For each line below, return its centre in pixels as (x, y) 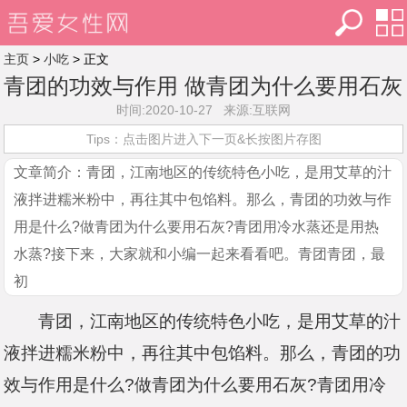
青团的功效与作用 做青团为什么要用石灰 (203, 86)
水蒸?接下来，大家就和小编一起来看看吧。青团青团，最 (200, 254)
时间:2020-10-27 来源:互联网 (203, 110)
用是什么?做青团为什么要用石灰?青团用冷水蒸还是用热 (197, 227)
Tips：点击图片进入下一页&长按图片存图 (203, 139)
